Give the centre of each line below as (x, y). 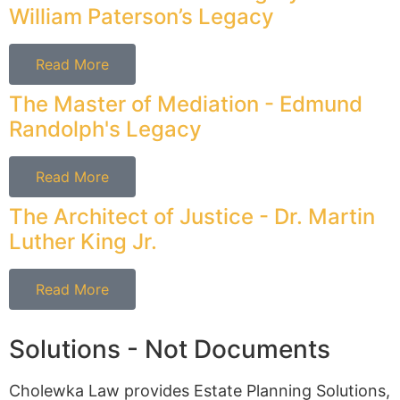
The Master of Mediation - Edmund (186, 97)
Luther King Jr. (83, 235)
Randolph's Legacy (105, 122)
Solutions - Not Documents (170, 342)
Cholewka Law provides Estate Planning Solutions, (200, 384)
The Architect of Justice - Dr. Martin (192, 210)
